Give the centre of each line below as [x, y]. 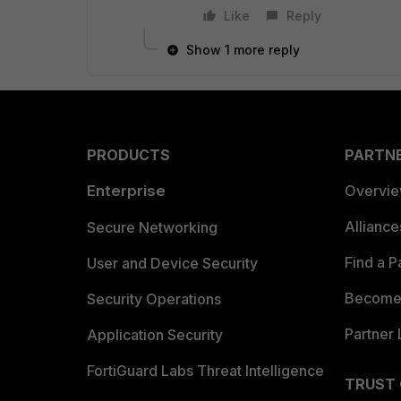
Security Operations [154, 299]
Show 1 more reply [243, 50]
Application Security [155, 335]
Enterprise [126, 191]
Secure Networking [152, 227]
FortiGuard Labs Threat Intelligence [205, 371]
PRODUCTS [128, 155]
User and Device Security [172, 263]
